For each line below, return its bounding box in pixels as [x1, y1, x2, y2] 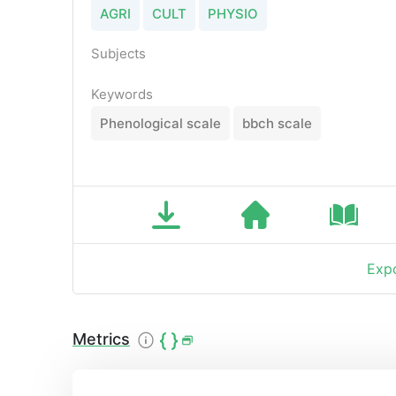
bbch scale [242, 115, 312, 132]
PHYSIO [208, 5, 258, 22]
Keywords [91, 86, 153, 103]
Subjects [91, 45, 146, 62]
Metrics [72, 330, 130, 348]
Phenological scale [100, 115, 221, 132]
